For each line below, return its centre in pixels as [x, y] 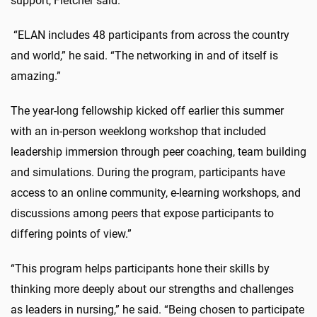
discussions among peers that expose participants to [142, 213]
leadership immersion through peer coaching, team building [158, 151]
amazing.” [36, 76]
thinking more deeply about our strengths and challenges [152, 289]
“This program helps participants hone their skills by [140, 268]
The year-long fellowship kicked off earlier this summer [147, 110]
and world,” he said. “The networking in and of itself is [144, 55]
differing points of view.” [71, 234]
